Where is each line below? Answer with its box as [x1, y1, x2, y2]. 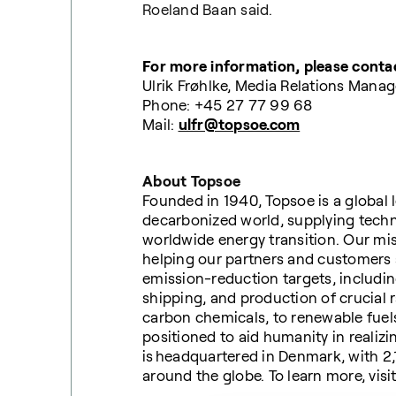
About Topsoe [142, 173, 240, 189]
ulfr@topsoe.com [178, 117, 301, 133]
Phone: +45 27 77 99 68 [142, 97, 313, 113]
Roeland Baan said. [142, 2, 273, 18]
